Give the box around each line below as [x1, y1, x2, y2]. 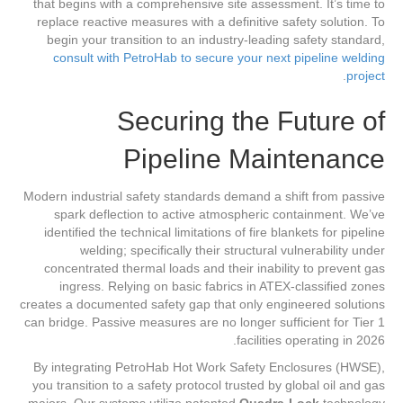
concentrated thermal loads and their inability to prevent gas [44, 261, 385, 276]
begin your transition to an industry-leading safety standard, [47, 32, 385, 48]
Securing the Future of [117, 106, 385, 137]
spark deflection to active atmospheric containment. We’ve [54, 207, 385, 222]
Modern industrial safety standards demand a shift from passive [23, 189, 385, 204]
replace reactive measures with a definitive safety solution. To [37, 14, 385, 30]
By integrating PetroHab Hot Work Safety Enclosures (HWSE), [33, 360, 385, 375]
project [346, 68, 385, 84]
